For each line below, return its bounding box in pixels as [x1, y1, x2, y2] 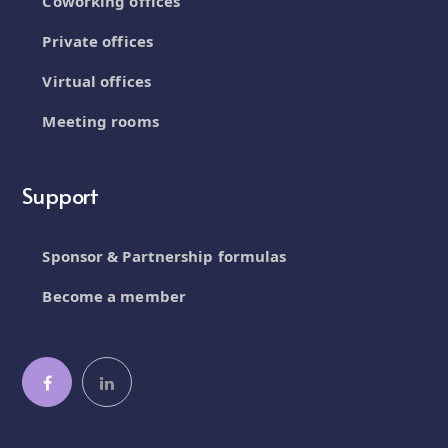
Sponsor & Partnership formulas [42, 246, 287, 267]
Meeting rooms [42, 111, 159, 132]
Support [22, 180, 99, 211]
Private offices [42, 31, 153, 52]
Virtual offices [42, 71, 151, 92]
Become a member [42, 286, 186, 307]
